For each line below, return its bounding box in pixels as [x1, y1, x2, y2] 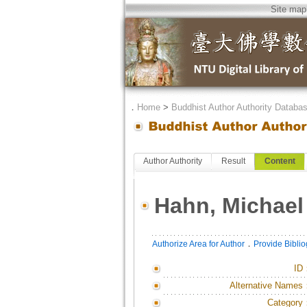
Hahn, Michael [153, 193, 304, 218]
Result [221, 156, 245, 166]
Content [264, 156, 295, 166]
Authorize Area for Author [151, 239, 245, 249]
